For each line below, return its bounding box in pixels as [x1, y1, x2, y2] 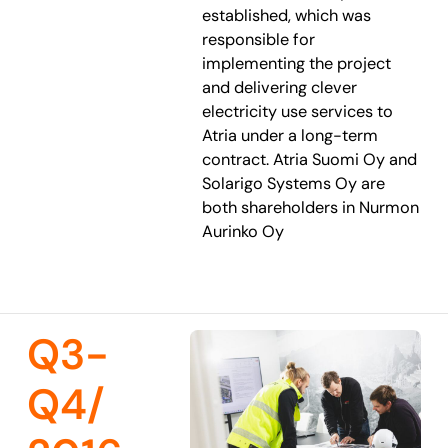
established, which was [202, 4, 372, 26]
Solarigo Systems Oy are [202, 172, 386, 194]
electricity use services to [202, 100, 394, 122]
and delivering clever [202, 76, 358, 98]
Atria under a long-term [202, 124, 379, 146]
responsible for [202, 28, 316, 50]
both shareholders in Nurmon [202, 196, 420, 218]
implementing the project [202, 52, 392, 74]
